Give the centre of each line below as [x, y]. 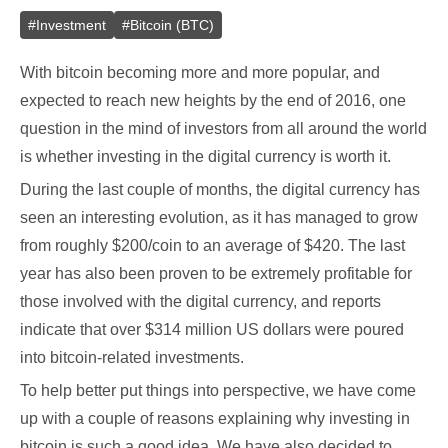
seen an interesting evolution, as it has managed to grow [219, 217]
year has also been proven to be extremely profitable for [216, 273]
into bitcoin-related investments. [132, 357]
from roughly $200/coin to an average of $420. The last [212, 245]
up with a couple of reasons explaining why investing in [215, 418]
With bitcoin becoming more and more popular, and [200, 72]
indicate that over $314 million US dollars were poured [212, 329]
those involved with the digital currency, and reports [200, 301]
